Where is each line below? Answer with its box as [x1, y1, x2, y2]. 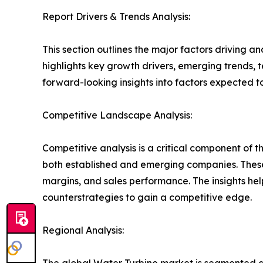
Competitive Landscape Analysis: [42, 109, 192, 121]
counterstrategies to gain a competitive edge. [42, 191, 252, 203]
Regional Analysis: [42, 224, 124, 236]
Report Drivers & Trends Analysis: [42, 10, 190, 22]
